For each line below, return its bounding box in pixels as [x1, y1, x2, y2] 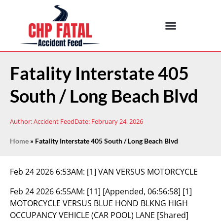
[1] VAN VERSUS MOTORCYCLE [87, 166, 198, 177]
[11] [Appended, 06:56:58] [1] [87, 186, 192, 197]
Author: [10, 117, 32, 126]
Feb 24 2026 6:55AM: [10, 186, 87, 197]
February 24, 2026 [91, 117, 143, 126]
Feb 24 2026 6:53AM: [10, 166, 87, 177]
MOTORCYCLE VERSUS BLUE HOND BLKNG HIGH [10, 198, 188, 209]
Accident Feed [32, 117, 74, 126]
